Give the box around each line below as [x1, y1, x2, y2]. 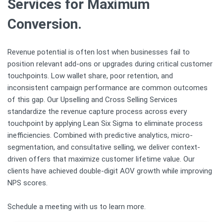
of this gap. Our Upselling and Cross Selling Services [7, 95, 177, 104]
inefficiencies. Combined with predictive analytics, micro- [7, 130, 193, 140]
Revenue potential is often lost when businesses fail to [7, 47, 190, 56]
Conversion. [7, 15, 82, 32]
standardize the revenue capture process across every [7, 107, 187, 116]
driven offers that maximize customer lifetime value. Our [7, 154, 195, 164]
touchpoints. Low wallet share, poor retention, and [7, 71, 173, 80]
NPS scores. [7, 178, 48, 187]
